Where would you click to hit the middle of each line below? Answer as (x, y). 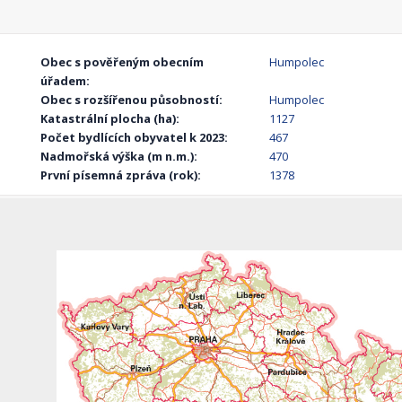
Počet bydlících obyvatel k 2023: (135, 138)
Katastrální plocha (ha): (110, 119)
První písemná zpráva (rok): (121, 175)
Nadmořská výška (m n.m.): (119, 157)
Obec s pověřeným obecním (122, 62)
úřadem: (66, 81)
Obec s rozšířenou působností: (132, 100)
